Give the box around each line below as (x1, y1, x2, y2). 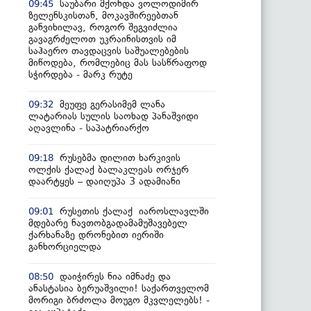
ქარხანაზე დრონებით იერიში (28, 228, 164, 241)
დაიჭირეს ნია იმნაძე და (60, 270, 171, 283)
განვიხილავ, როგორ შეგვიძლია (28, 21, 178, 33)
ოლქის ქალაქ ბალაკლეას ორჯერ (28, 163, 189, 176)
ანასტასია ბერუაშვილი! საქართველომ (28, 282, 209, 294)
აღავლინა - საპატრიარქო (28, 121, 149, 134)
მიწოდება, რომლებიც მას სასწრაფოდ (28, 56, 207, 69)
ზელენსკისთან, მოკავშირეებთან (28, 9, 178, 22)
